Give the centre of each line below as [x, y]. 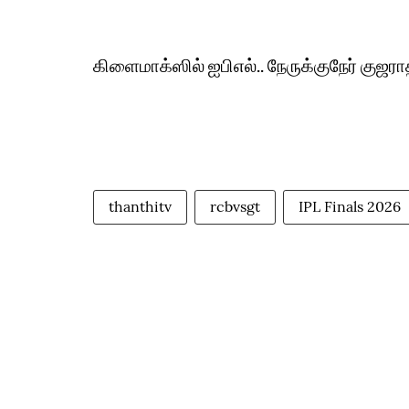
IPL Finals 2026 [350, 207]
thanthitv [140, 207]
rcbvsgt [235, 207]
